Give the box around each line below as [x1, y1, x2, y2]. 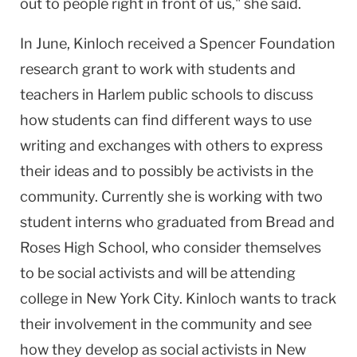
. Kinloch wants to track [179, 289, 336, 307]
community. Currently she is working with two [20, 187, 323, 205]
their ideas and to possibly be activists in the [20, 162, 313, 179]
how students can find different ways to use [20, 111, 312, 128]
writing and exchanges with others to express [20, 136, 323, 154]
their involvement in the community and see [20, 315, 312, 332]
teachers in [20, 85, 97, 103]
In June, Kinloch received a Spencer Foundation [20, 34, 335, 52]
